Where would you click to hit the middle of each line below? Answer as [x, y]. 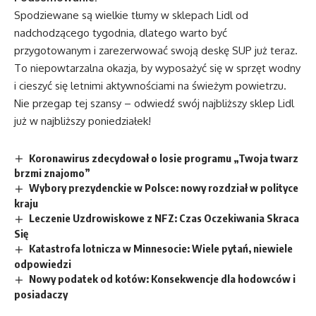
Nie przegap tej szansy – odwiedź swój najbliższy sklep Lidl [154, 103]
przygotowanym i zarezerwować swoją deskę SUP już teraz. [156, 50]
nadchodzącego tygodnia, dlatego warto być [121, 32]
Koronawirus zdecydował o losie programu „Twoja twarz [164, 158]
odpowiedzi [43, 264]
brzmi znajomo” [52, 173]
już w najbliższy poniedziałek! [83, 121]
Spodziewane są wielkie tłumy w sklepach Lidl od [131, 15]
